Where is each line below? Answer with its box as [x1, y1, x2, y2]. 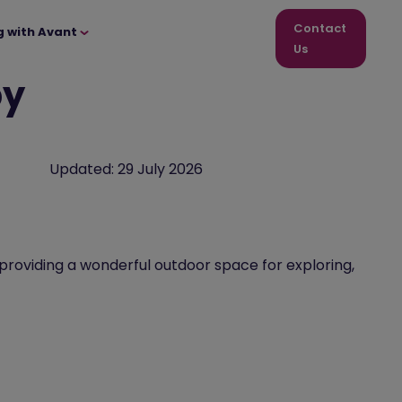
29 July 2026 [114, 159, 203, 179]
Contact [293, 20, 346, 37]
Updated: [49, 159, 114, 179]
